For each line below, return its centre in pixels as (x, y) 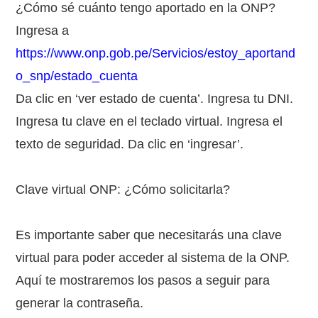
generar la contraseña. (80, 303)
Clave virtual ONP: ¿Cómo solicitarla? (123, 190)
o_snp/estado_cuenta (77, 76)
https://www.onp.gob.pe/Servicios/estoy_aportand (156, 53)
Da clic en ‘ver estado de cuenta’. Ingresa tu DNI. (155, 99)
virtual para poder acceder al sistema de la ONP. (153, 258)
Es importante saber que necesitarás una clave (149, 235)
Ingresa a (43, 31)
